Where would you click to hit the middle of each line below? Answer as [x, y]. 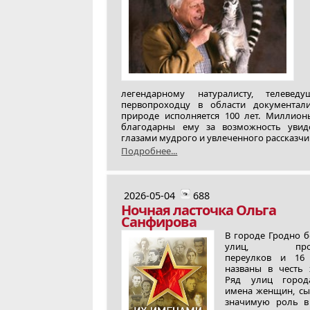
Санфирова [159, 222]
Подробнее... [149, 151]
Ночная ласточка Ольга [199, 210]
